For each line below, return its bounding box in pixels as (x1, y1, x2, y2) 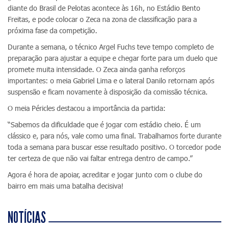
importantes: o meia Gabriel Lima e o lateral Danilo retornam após (8, 76, 214, 85)
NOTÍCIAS (8, 209, 46, 227)
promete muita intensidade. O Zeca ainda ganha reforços (8, 65, 185, 74)
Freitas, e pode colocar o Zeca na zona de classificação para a (8, 15, 197, 24)
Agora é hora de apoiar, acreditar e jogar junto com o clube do (8, 170, 202, 179)
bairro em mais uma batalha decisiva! (8, 181, 124, 190)
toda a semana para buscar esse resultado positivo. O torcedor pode (8, 143, 221, 151)
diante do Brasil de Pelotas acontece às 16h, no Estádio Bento (8, 4, 200, 12)
